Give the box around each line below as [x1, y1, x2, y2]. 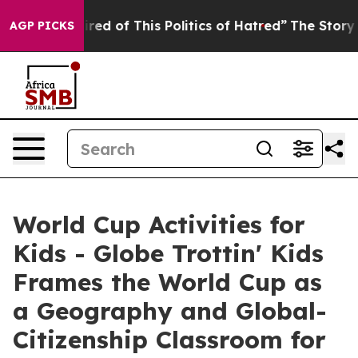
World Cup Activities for [13, 209, 305, 240]
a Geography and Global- [13, 296, 327, 326]
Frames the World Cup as [13, 267, 322, 297]
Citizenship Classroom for [13, 324, 326, 355]
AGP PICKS [10, 18, 74, 33]
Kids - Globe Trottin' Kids [13, 238, 324, 268]
